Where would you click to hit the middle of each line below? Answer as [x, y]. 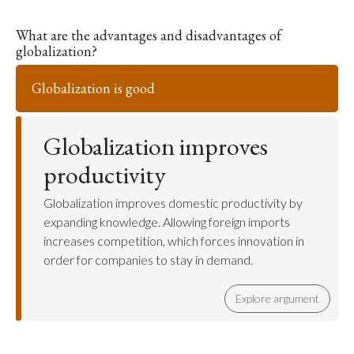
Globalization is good [93, 88]
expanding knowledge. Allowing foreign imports [167, 222]
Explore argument [277, 298]
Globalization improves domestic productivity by [173, 203]
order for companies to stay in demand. [148, 260]
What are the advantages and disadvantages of [149, 35]
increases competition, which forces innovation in [174, 241]
